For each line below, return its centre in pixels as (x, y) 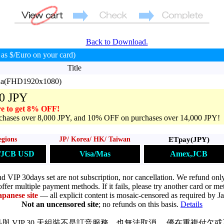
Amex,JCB (189, 153)
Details (191, 204)
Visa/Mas (95, 154)
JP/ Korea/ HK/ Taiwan (95, 139)
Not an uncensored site (60, 204)
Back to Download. (117, 42)
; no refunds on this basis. (139, 204)
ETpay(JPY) (189, 139)
